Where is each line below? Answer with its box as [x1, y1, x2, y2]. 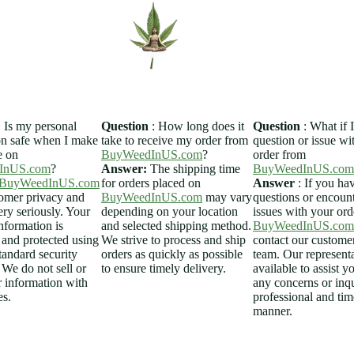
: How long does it [149, 119, 244, 133]
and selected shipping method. [101, 218, 251, 232]
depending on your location [101, 204, 238, 218]
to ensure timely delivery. [101, 261, 226, 275]
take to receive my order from [101, 133, 248, 147]
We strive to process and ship [101, 232, 246, 247]
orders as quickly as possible [101, 247, 243, 261]
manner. [253, 303, 292, 318]
